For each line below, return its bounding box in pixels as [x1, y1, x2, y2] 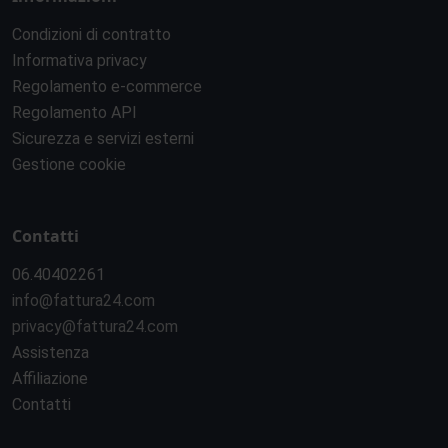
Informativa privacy [12, 51, 147, 70]
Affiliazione [12, 369, 88, 388]
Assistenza [12, 343, 89, 362]
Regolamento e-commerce [12, 77, 202, 96]
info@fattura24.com [12, 291, 155, 310]
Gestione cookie [12, 155, 126, 174]
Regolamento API [12, 103, 137, 122]
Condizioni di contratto [12, 25, 171, 44]
